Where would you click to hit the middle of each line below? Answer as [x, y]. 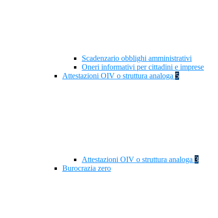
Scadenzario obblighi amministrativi [137, 58]
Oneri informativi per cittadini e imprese [143, 67]
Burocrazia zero [87, 168]
